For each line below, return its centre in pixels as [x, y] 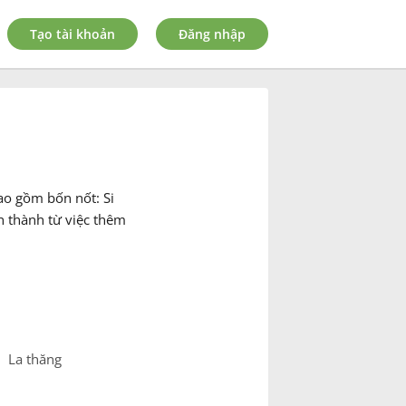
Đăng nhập [212, 34]
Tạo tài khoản [72, 34]
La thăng [34, 359]
